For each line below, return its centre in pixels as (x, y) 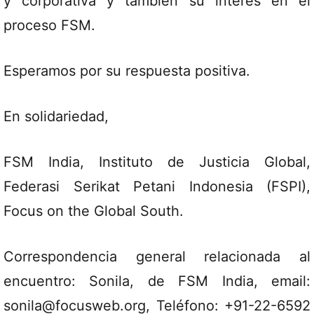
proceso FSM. (49, 25)
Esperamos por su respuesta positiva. (127, 71)
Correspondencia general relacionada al (157, 257)
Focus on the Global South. (94, 211)
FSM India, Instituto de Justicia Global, (157, 162)
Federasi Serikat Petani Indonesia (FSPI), (157, 186)
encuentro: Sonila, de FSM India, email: (157, 281)
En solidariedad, (56, 116)
